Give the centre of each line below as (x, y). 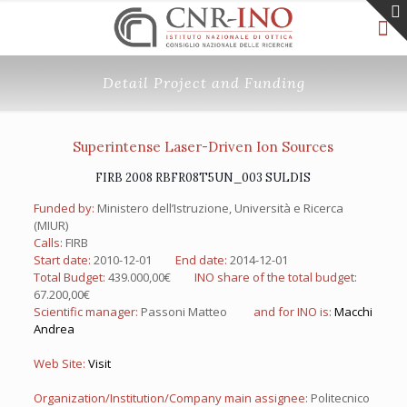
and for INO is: (292, 312)
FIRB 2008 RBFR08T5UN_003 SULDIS (203, 178)
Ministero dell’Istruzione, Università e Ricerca (220, 208)
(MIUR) (62, 225)
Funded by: (65, 208)
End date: (202, 260)
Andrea (54, 329)
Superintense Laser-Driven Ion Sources (203, 147)
